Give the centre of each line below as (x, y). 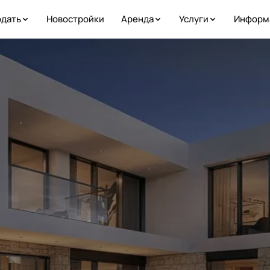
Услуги (193, 19)
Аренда (137, 19)
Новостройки (75, 19)
